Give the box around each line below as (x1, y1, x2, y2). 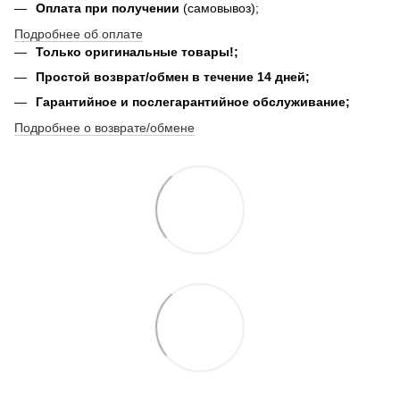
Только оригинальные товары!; (36, 44, 238, 59)
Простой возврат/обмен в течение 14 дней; (36, 70, 310, 85)
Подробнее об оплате (14, 26, 143, 41)
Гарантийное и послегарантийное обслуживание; (36, 95, 350, 110)
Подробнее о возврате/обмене (14, 120, 195, 135)
